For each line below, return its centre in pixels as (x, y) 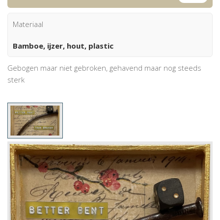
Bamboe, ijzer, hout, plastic (63, 45)
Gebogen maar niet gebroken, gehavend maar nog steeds (104, 68)
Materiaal (28, 24)
